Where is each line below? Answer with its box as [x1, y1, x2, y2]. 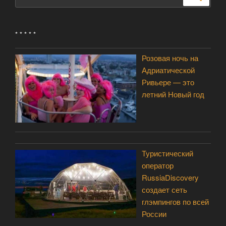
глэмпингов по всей [142, 196, 209, 207]
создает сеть [142, 184, 188, 195]
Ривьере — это [142, 77, 195, 87]
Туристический [142, 148, 194, 159]
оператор [142, 160, 174, 171]
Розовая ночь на [142, 52, 199, 63]
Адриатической [142, 65, 195, 75]
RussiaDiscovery [142, 172, 199, 183]
